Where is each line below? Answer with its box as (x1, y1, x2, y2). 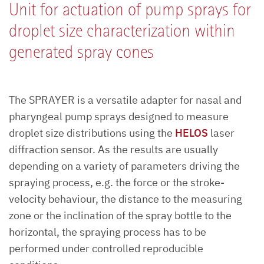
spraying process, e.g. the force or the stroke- (9, 176, 225, 189)
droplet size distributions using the (9, 126, 175, 140)
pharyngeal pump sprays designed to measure (9, 110, 229, 123)
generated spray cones (9, 42, 154, 62)
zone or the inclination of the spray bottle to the (9, 209, 232, 222)
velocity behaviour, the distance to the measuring (9, 192, 242, 206)
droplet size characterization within (9, 21, 235, 41)
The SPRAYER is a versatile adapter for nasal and (9, 93, 242, 107)
